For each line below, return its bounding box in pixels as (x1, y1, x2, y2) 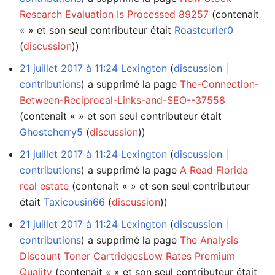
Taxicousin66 (44, 195, 105, 208)
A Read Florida (180, 163, 248, 176)
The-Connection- (180, 77, 259, 90)
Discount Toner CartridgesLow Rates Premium (20, 249, 235, 262)
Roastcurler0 (174, 23, 233, 36)
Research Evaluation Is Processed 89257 (20, 7, 209, 20)
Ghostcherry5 (20, 125, 83, 138)
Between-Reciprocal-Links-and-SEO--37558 (20, 93, 225, 106)
